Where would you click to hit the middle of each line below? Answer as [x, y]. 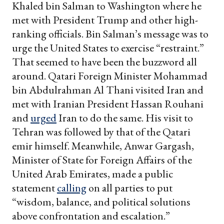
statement [34, 187]
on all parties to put [129, 187]
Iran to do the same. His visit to [125, 117]
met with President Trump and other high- [105, 19]
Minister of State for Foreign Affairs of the [102, 159]
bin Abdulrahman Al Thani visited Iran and [108, 89]
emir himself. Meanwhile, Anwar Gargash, [103, 145]
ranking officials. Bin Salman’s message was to [110, 33]
